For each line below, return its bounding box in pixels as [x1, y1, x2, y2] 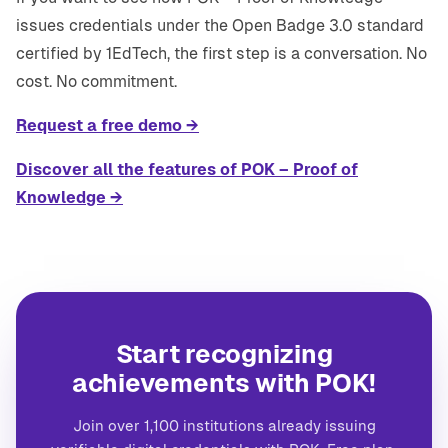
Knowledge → [16, 188, 123, 208]
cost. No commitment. [16, 72, 177, 92]
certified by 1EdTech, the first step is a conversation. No [16, 44, 427, 64]
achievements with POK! [71, 368, 377, 399]
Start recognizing [115, 339, 333, 370]
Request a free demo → [16, 116, 199, 136]
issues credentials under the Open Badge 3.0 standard [16, 16, 424, 36]
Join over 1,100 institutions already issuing [72, 417, 376, 435]
